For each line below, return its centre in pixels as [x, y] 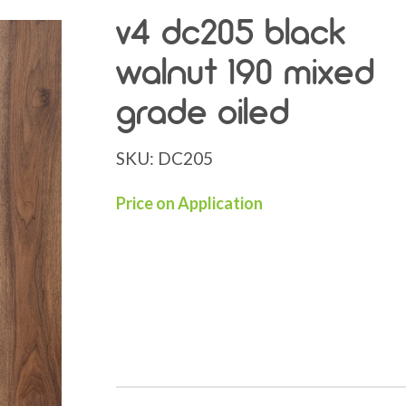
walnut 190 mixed [245, 72]
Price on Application [189, 203]
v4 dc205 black [231, 32]
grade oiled [203, 112]
